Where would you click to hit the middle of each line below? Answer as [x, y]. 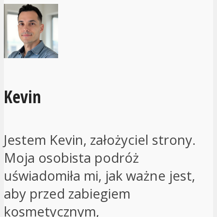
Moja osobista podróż [71, 157]
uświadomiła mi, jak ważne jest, [100, 175]
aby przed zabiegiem [67, 193]
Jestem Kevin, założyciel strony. [100, 139]
